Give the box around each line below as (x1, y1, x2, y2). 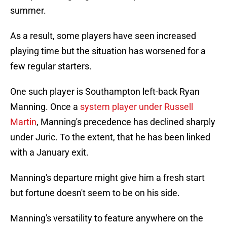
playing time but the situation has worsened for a (10, 46, 206, 57)
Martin (10, 117, 36, 128)
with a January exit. (10, 147, 89, 158)
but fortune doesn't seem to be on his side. (10, 187, 180, 199)
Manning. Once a (10, 101, 80, 112)
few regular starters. (10, 61, 92, 72)
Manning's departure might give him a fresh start (10, 172, 205, 183)
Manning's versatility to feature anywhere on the (10, 213, 203, 224)
